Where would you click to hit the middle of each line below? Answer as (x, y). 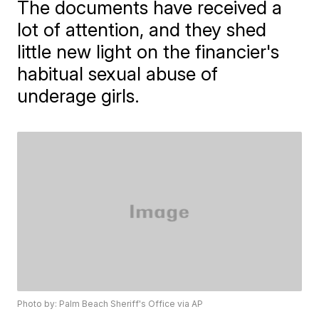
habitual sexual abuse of (118, 74)
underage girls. (79, 96)
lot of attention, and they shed (142, 30)
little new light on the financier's (148, 52)
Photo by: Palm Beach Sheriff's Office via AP (110, 304)
